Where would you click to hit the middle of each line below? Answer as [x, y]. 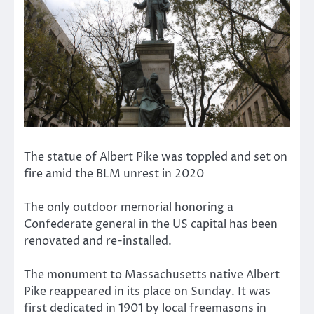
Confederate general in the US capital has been [151, 224]
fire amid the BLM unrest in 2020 [114, 173]
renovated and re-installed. [98, 241]
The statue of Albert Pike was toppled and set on [156, 157]
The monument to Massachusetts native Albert [152, 274]
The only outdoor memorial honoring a [129, 207]
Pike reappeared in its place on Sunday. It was [147, 291]
